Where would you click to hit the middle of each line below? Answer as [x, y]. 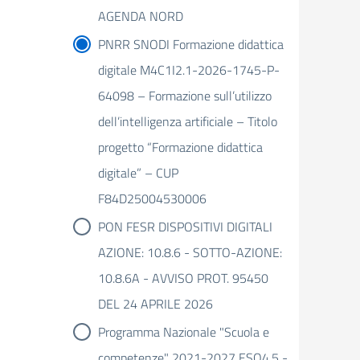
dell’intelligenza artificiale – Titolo [188, 121]
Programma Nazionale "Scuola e [184, 332]
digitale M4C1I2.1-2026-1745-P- [189, 70]
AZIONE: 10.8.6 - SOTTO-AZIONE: [190, 252]
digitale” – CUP [138, 173]
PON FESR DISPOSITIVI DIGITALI [185, 227]
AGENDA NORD [141, 16]
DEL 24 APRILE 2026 [155, 304]
